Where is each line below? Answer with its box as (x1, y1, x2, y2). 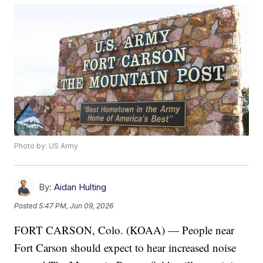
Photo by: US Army (14, 141, 79, 151)
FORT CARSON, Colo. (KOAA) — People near (14, 222, 235, 238)
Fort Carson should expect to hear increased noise (14, 240, 237, 255)
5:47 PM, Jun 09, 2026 (39, 201, 114, 210)
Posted (14, 201, 39, 210)
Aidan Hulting (54, 181, 107, 193)
